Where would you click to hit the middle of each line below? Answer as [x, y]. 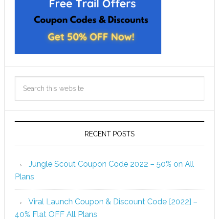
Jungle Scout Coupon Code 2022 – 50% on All [111, 164]
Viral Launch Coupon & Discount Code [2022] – [113, 202]
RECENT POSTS [109, 134]
